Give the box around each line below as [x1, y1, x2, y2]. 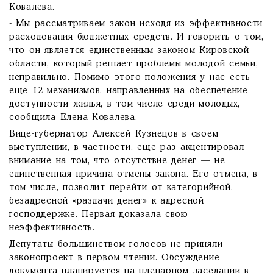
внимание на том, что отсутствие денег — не [9, 157, 225, 165]
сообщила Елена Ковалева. [9, 113, 138, 122]
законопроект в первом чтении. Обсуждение [9, 253, 220, 262]
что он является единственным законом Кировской [9, 46, 249, 55]
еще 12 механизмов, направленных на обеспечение [9, 87, 248, 95]
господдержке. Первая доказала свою [9, 210, 188, 219]
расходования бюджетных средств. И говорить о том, [9, 33, 264, 41]
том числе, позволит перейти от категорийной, [9, 183, 233, 192]
